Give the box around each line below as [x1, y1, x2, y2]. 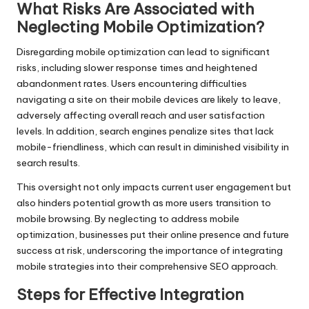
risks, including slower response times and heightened [17, 61, 257, 74]
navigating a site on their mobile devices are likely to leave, [17, 92, 281, 106]
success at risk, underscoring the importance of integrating [17, 243, 283, 257]
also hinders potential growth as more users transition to [17, 196, 271, 209]
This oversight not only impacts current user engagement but [17, 180, 291, 193]
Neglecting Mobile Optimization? [17, 17, 264, 37]
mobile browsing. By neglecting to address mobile [17, 212, 239, 225]
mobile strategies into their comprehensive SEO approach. [17, 259, 278, 272]
